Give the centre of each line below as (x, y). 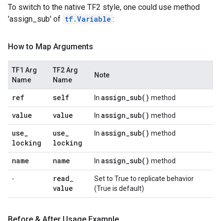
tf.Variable (88, 19)
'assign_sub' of (35, 19)
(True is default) (119, 188)
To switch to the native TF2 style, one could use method (104, 7)
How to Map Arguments (51, 47)
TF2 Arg (65, 70)
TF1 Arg (24, 70)
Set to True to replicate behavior (144, 179)
